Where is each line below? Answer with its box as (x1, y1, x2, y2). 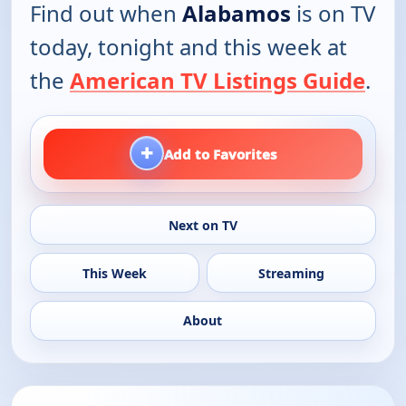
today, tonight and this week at (30, 31, 347, 62)
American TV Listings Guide (70, 64, 365, 95)
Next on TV (168, 216, 237, 234)
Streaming (258, 264, 325, 282)
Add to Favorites (164, 144, 276, 163)
